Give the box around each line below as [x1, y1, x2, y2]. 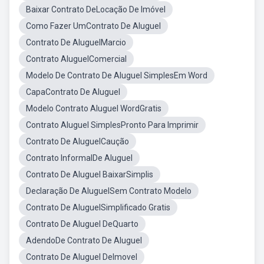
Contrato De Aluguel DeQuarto [26, 219, 138, 229]
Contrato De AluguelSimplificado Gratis [26, 203, 170, 212]
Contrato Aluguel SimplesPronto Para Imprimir [26, 120, 199, 130]
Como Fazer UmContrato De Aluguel [26, 21, 161, 31]
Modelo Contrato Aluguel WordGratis [26, 104, 161, 113]
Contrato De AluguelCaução [26, 137, 129, 146]
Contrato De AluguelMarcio [26, 38, 126, 47]
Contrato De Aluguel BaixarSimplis [26, 170, 153, 179]
